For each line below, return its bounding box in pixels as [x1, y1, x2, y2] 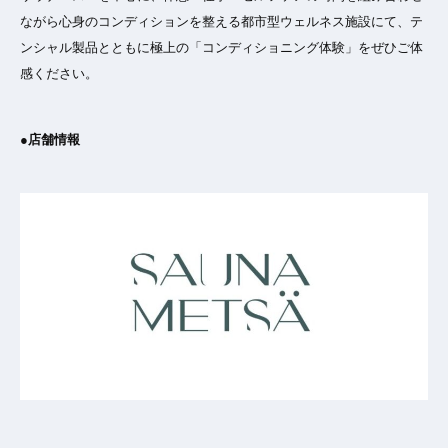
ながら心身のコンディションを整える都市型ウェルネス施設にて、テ [20, 13, 423, 29]
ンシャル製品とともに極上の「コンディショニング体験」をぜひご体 [20, 39, 423, 55]
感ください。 [20, 65, 98, 81]
